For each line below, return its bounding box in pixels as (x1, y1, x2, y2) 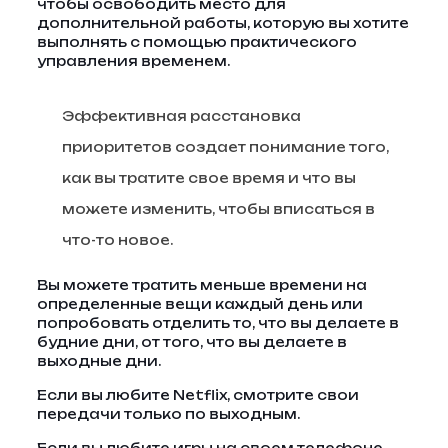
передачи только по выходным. (36, 406, 300, 422)
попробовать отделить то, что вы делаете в (36, 315, 399, 331)
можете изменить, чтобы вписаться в (61, 201, 375, 217)
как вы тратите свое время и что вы (61, 170, 356, 186)
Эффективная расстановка (61, 108, 301, 124)
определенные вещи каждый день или (36, 296, 363, 312)
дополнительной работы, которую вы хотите (36, 15, 409, 31)
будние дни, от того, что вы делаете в (36, 334, 347, 350)
